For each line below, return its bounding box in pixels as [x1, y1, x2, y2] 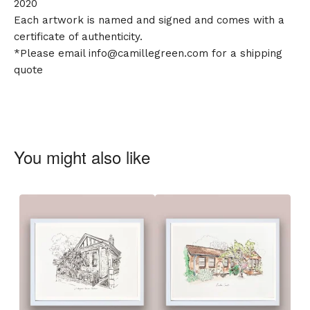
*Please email [14, 47, 89, 60]
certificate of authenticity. [14, 30, 143, 44]
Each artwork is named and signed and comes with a [14, 14, 284, 27]
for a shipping [208, 47, 282, 60]
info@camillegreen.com [89, 47, 208, 60]
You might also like [14, 145, 150, 170]
